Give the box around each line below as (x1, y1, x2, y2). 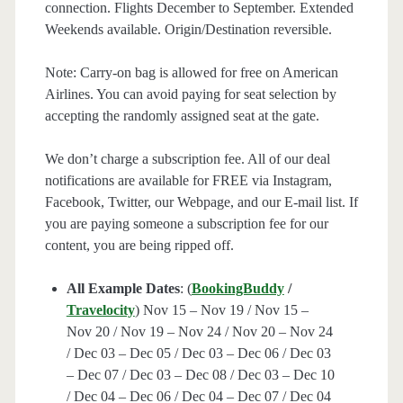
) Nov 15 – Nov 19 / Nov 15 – (134, 302, 309, 318)
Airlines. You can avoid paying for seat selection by (44, 86, 336, 103)
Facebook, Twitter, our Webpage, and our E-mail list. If (44, 194, 358, 210)
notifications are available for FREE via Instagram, (44, 173, 332, 189)
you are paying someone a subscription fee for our (44, 216, 328, 232)
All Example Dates (66, 281, 180, 297)
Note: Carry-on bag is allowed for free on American (44, 65, 338, 81)
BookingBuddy (191, 281, 284, 297)
